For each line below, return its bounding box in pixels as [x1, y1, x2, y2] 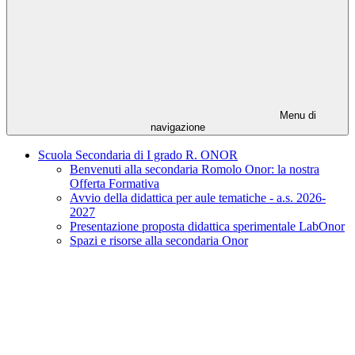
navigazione [150, 121, 205, 134]
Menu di [277, 109, 316, 122]
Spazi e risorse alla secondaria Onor [70, 234, 248, 248]
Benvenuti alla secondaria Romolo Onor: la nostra [70, 162, 319, 177]
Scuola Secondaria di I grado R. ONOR [38, 148, 238, 162]
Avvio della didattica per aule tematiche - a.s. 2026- [70, 191, 326, 205]
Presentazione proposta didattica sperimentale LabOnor [70, 219, 345, 234]
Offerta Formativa [70, 177, 159, 191]
